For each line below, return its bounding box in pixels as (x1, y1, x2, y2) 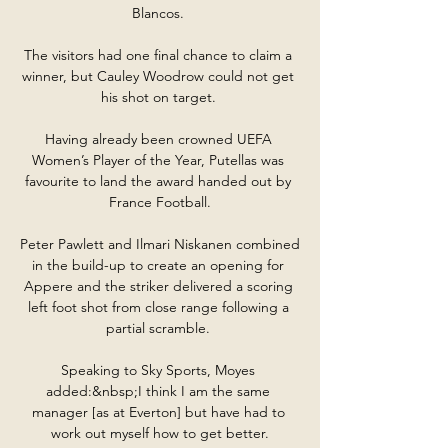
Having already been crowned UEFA (44, 129, 272, 148)
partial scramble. (106, 318, 214, 337)
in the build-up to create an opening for (32, 255, 284, 274)
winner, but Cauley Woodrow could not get (22, 66, 294, 85)
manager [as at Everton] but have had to (31, 402, 285, 421)
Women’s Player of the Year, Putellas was (32, 150, 284, 169)
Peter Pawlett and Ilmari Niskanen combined (20, 234, 300, 253)
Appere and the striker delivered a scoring (23, 276, 293, 295)
